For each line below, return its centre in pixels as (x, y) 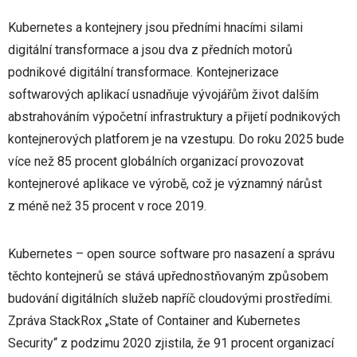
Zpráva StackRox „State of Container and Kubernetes (154, 321)
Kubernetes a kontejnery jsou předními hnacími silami (155, 28)
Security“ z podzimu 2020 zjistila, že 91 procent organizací (171, 343)
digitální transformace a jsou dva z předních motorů (150, 50)
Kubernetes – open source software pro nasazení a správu (171, 254)
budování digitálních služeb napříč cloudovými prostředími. (170, 299)
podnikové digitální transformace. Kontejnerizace (143, 73)
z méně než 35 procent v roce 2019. (107, 206)
